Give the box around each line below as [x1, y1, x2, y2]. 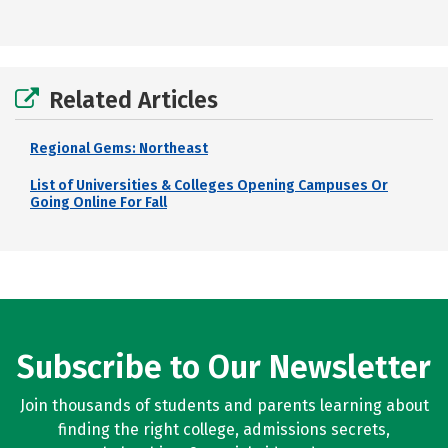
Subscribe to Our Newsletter [17, 348, 431, 386]
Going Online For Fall [30, 194, 167, 211]
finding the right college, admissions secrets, [58, 420, 390, 439]
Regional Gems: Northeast [30, 140, 208, 157]
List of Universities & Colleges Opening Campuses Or [30, 177, 388, 194]
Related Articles [49, 86, 218, 114]
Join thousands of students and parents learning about [19, 396, 429, 415]
